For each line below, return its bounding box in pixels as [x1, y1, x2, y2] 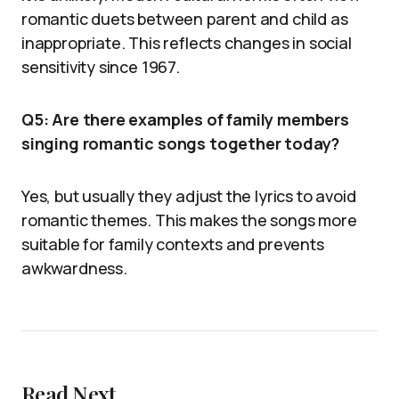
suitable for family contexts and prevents [21, 233, 324, 256]
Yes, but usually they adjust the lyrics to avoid [21, 185, 356, 208]
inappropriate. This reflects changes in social [21, 32, 352, 54]
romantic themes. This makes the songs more [21, 209, 357, 232]
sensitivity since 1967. [21, 56, 180, 78]
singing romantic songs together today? [21, 133, 340, 155]
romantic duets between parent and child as [21, 8, 348, 30]
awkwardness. [21, 257, 127, 280]
